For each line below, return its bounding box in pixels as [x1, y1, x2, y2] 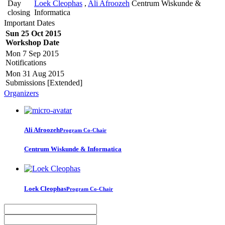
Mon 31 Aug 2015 [6, 69, 64, 78]
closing [8, 8, 30, 17]
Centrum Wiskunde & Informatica [24, 145, 122, 153]
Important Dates [4, 18, 55, 27]
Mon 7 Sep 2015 [6, 49, 59, 58]
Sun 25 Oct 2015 [6, 29, 61, 38]
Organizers [4, 88, 39, 97]
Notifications [6, 58, 46, 67]
